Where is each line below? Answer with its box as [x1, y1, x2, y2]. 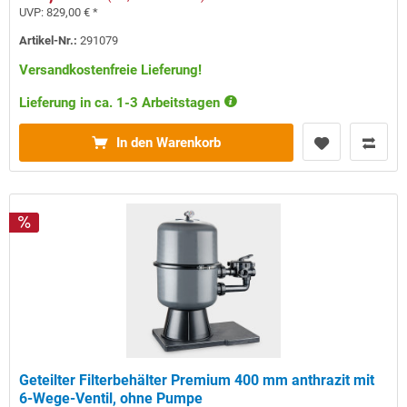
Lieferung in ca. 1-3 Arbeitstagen [19, 94, 224, 112]
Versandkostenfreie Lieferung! [19, 62, 203, 79]
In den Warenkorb [116, 134, 222, 152]
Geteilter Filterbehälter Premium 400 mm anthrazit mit [19, 372, 375, 390]
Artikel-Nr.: [19, 34, 81, 48]
